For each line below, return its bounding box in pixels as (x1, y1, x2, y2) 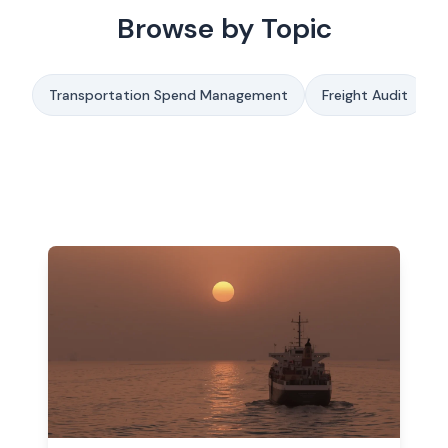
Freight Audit (322, 86, 408, 104)
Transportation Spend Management (49, 86, 288, 104)
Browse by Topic (116, 10, 332, 47)
